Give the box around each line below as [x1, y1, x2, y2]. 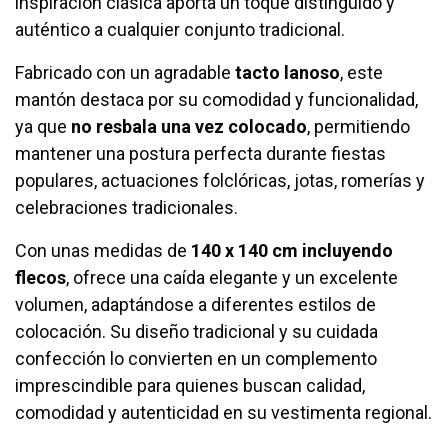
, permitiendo [307, 116, 410, 138]
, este [340, 62, 383, 84]
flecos [15, 267, 66, 289]
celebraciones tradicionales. [15, 197, 238, 219]
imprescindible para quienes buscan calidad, [15, 375, 365, 397]
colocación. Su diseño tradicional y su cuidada [15, 321, 378, 343]
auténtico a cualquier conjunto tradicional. [15, 19, 345, 41]
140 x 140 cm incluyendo [191, 240, 393, 262]
